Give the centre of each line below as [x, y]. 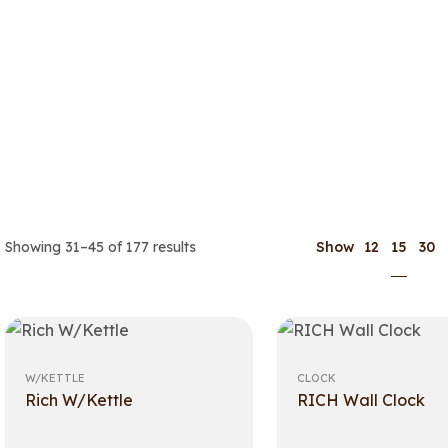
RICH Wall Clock [360, 400]
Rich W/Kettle [79, 400]
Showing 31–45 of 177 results [101, 247]
